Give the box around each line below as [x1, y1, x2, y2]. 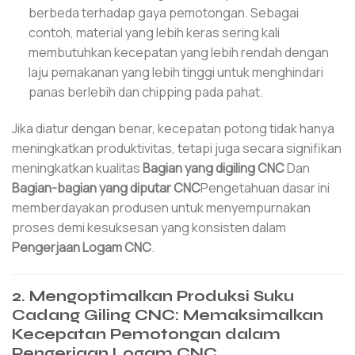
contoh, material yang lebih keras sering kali [28, 24, 280, 42]
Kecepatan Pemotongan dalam [12, 324, 281, 343]
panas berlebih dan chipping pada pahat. [28, 83, 263, 101]
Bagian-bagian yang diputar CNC [12, 178, 200, 197]
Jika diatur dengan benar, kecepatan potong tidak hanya [12, 119, 334, 137]
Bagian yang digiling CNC [143, 158, 284, 177]
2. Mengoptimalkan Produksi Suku [12, 286, 294, 305]
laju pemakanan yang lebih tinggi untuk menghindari [28, 63, 323, 82]
